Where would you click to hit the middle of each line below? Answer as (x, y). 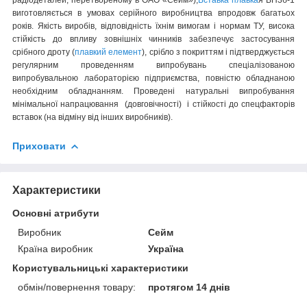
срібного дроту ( (44, 52)
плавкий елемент (109, 52)
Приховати (39, 146)
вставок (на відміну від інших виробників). (93, 117)
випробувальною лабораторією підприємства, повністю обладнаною (153, 78)
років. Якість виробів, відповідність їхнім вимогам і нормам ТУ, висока (153, 26)
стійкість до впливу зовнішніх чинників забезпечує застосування (153, 39)
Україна (166, 248)
